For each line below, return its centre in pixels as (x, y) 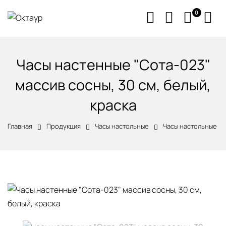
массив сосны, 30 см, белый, (113, 85)
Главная (20, 126)
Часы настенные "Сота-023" (113, 65)
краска (113, 105)
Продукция (64, 126)
